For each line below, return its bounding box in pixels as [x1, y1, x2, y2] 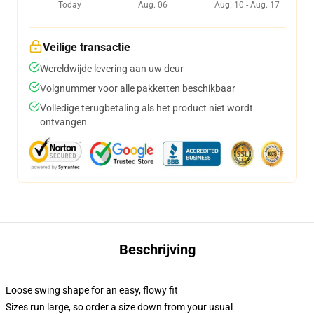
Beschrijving [118, 241, 196, 258]
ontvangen [40, 116, 87, 128]
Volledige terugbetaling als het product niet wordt [40, 102, 253, 114]
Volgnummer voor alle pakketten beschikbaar [40, 83, 235, 94]
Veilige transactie [43, 41, 130, 54]
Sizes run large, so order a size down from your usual [6, 301, 233, 313]
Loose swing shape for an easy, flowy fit [6, 285, 178, 296]
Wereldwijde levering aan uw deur [40, 63, 184, 74]
